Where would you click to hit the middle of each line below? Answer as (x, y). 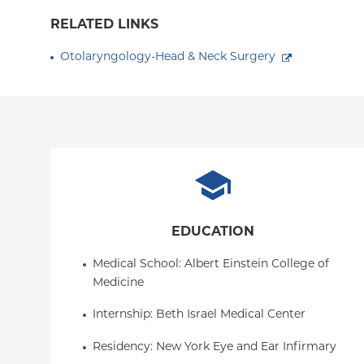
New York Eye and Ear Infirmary (246, 347)
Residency (121, 347)
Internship (121, 315)
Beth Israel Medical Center (231, 315)
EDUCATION (213, 232)
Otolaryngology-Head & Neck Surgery (168, 57)
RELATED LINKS (104, 25)
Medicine (118, 283)
